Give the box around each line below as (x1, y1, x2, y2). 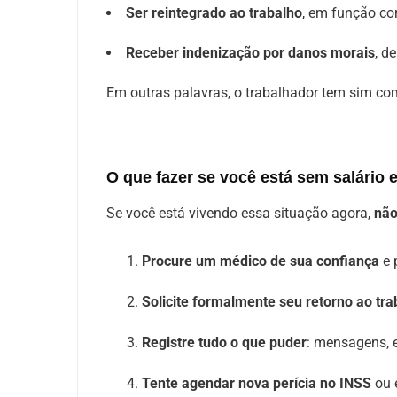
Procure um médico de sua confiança (142, 253, 379, 269)
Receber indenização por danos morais (126, 44, 375, 61)
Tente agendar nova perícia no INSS (142, 375, 371, 392)
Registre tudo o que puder (142, 334, 307, 351)
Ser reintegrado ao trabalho (126, 4, 302, 21)
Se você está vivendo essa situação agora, (106, 205, 374, 222)
